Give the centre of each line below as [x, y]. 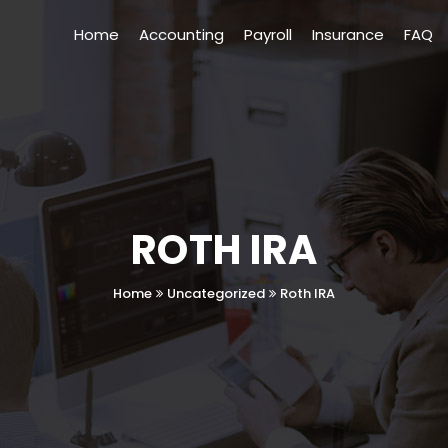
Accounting [181, 34]
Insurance [348, 34]
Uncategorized [216, 293]
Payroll [268, 34]
